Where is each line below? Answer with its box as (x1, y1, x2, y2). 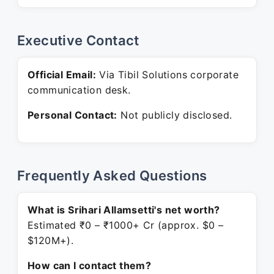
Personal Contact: (28, 109, 117, 121)
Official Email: (28, 68, 96, 81)
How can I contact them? (28, 259, 152, 272)
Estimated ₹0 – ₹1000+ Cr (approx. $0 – (28, 219, 224, 231)
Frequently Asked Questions (17, 168, 207, 183)
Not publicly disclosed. (117, 109, 232, 121)
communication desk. (28, 84, 131, 96)
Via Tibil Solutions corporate (96, 68, 239, 81)
